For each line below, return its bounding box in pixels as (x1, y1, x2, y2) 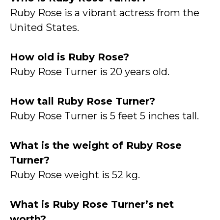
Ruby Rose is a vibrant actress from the (10, 6, 199, 19)
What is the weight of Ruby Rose (10, 139, 182, 151)
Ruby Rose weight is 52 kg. (10, 168, 140, 181)
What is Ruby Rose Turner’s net (10, 198, 174, 210)
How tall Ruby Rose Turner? (10, 95, 155, 107)
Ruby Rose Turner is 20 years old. (10, 65, 169, 78)
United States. (10, 21, 79, 33)
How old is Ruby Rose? (10, 51, 129, 63)
